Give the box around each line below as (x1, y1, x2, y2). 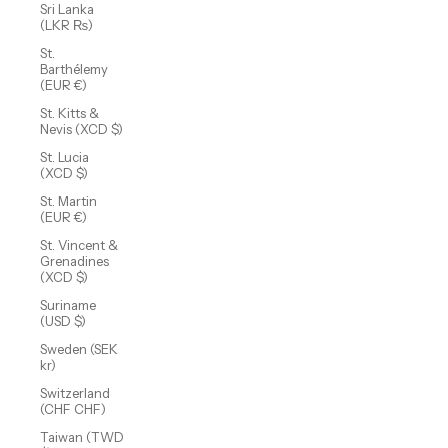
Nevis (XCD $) (40, 121, 123, 138)
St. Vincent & (40, 237, 118, 254)
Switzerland (40, 385, 110, 402)
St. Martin (40, 193, 97, 210)
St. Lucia (40, 149, 89, 166)
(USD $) (40, 313, 86, 330)
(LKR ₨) (40, 17, 93, 34)
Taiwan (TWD (40, 429, 124, 446)
